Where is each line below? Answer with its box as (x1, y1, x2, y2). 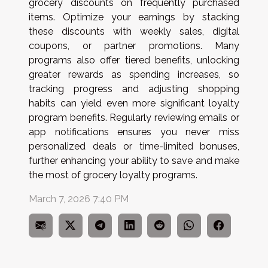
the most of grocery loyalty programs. (29, 169, 197, 181)
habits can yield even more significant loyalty (29, 97, 239, 109)
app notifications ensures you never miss (29, 126, 239, 138)
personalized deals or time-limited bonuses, (29, 140, 239, 152)
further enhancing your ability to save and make (29, 154, 239, 166)
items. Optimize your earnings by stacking (29, 11, 239, 23)
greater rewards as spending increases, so (29, 68, 239, 80)
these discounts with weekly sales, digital (29, 25, 239, 37)
